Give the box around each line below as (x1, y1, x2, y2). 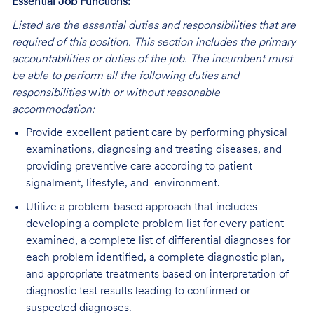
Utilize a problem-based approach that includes (25, 202, 257, 214)
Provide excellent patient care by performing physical (25, 128, 287, 139)
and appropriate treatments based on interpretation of (25, 269, 289, 281)
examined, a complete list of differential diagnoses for (25, 235, 290, 247)
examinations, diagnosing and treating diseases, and (25, 144, 282, 156)
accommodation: (11, 104, 95, 116)
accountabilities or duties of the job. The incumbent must (11, 53, 292, 65)
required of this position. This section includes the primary (11, 36, 296, 48)
